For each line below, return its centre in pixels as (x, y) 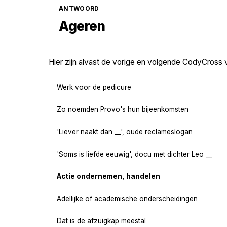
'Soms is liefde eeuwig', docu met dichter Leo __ (134, 154)
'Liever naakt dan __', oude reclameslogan (125, 131)
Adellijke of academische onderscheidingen (127, 198)
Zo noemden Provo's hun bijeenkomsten (123, 109)
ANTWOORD (79, 9)
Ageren (82, 26)
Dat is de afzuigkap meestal (101, 221)
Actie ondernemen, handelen (108, 176)
